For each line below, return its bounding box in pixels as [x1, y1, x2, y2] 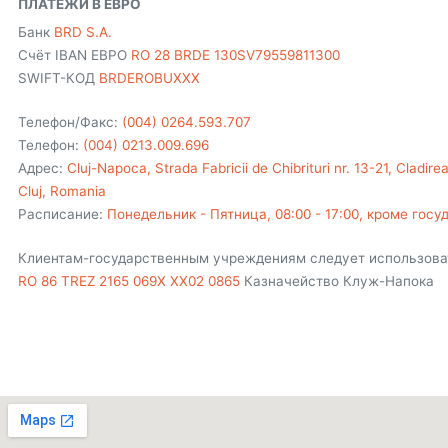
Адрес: [17, 159, 67, 176]
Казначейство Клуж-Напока [239, 272, 434, 289]
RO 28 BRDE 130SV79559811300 [130, 46, 340, 63]
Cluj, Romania [17, 182, 106, 199]
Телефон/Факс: [17, 113, 122, 130]
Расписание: [17, 205, 107, 222]
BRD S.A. [53, 23, 112, 40]
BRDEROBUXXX [98, 69, 200, 86]
